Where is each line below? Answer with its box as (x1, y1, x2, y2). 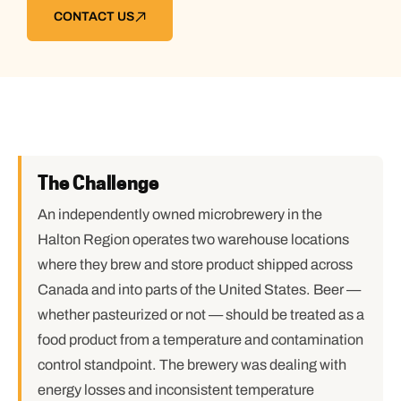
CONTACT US (53, 9, 134, 23)
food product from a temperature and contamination (38, 332, 363, 347)
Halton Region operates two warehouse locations (38, 232, 349, 247)
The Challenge (38, 172, 159, 194)
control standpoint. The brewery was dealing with (38, 357, 346, 372)
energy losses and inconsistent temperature (38, 382, 314, 397)
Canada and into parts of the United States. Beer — (38, 282, 361, 297)
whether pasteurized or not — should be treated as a (38, 307, 364, 322)
